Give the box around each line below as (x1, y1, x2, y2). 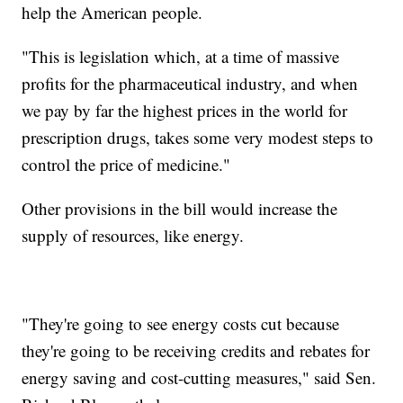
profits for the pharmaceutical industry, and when (22, 71, 359, 94)
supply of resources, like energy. (22, 223, 245, 246)
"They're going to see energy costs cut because (22, 311, 340, 335)
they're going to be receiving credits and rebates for (22, 338, 371, 362)
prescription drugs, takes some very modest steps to (22, 125, 374, 148)
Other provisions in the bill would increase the (22, 196, 338, 219)
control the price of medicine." (22, 152, 231, 175)
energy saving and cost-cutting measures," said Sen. (22, 365, 377, 389)
